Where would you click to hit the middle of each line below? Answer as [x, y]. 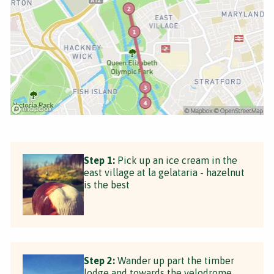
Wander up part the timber [175, 260]
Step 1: [99, 160]
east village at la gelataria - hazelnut [164, 172]
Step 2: [99, 260]
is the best [107, 184]
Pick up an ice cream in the [176, 160]
